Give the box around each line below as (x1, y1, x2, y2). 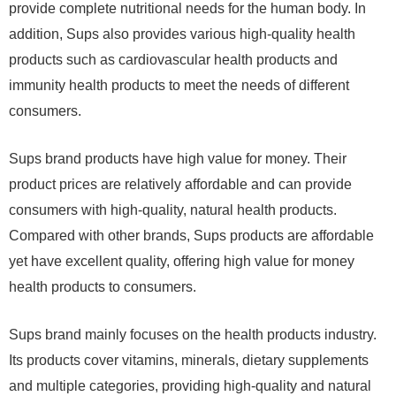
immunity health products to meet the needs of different (9, 78, 349, 94)
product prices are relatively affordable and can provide (9, 177, 352, 193)
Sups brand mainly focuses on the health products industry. (9, 327, 377, 343)
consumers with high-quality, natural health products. (9, 202, 337, 218)
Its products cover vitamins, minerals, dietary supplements (9, 353, 369, 369)
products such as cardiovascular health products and (9, 52, 338, 68)
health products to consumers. (9, 279, 196, 295)
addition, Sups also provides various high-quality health (9, 27, 355, 42)
